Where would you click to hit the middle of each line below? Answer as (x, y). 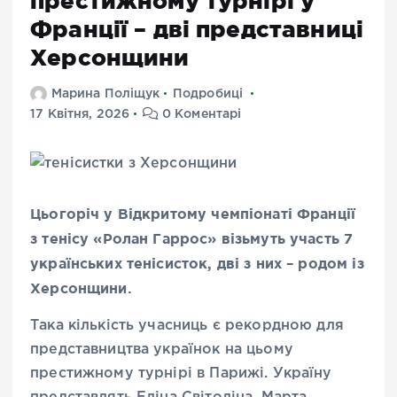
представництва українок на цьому (162, 350)
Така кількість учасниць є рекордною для (187, 326)
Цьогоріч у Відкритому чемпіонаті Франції (193, 214)
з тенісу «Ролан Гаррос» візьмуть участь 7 (192, 239)
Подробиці (208, 93)
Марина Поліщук (105, 93)
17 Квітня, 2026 (80, 114)
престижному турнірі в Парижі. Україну (181, 374)
